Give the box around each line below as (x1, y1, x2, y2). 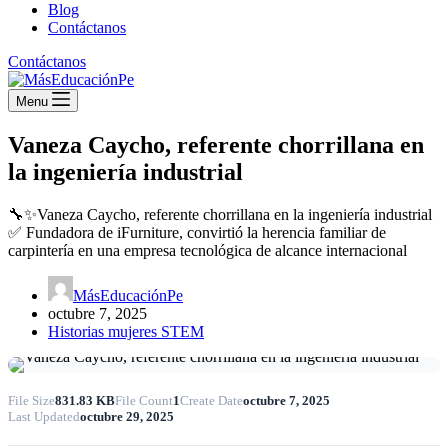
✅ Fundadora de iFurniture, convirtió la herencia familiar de (8, 223, 386, 241)
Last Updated (8, 408, 80, 424)
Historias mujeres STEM (48, 322, 204, 340)
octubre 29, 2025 (80, 408, 174, 424)
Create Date (180, 392, 243, 408)
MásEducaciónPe (73, 286, 183, 304)
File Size (8, 392, 55, 408)
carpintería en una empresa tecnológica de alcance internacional (8, 241, 407, 259)
